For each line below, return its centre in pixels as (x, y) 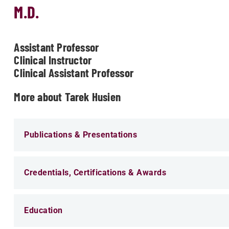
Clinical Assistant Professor (74, 73)
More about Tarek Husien (67, 97)
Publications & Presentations (81, 135)
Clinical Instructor (53, 60)
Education (43, 210)
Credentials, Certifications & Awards (95, 173)
